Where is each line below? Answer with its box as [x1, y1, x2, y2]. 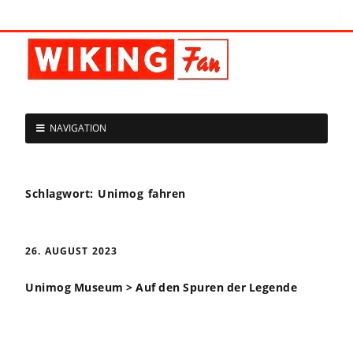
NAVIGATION [50, 121, 106, 135]
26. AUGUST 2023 [25, 244, 117, 258]
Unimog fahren [98, 186, 186, 201]
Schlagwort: [25, 186, 98, 201]
